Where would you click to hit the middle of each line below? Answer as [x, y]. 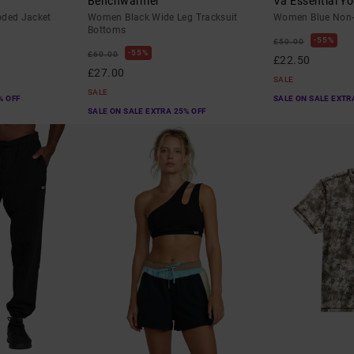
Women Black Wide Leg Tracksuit [163, 18]
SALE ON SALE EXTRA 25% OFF [147, 111]
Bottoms [107, 30]
